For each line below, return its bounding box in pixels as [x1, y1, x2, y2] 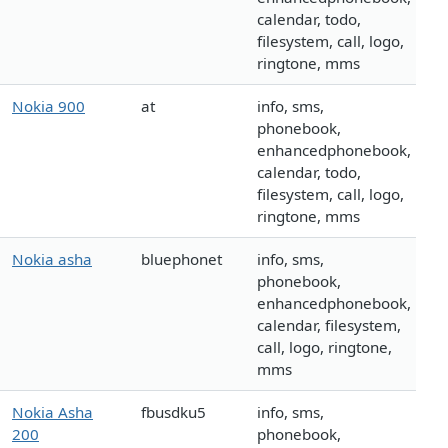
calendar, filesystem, [257, 315, 401, 336]
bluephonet [141, 249, 222, 270]
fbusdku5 [141, 402, 206, 423]
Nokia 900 [12, 96, 85, 117]
